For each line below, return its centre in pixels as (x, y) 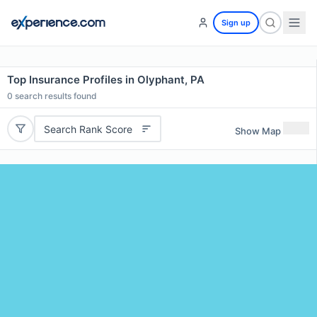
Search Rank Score (88, 129)
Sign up (236, 23)
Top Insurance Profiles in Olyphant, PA (106, 80)
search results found (55, 96)
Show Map (258, 131)
